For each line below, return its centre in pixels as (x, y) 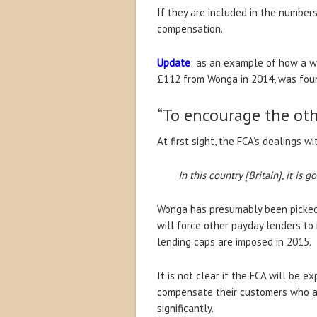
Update (174, 63)
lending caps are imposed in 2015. (234, 242)
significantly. (185, 308)
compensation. (190, 29)
